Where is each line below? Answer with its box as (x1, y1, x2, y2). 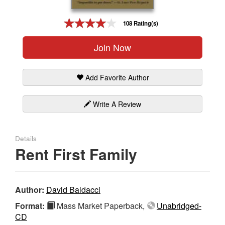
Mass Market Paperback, (55, 199, 147, 211)
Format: (15, 199, 47, 211)
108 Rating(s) (123, 19, 158, 28)
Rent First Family (15, 143, 137, 165)
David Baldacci (46, 183, 100, 195)
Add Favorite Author (83, 72, 149, 82)
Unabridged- (157, 199, 201, 211)
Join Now (94, 40, 131, 54)
